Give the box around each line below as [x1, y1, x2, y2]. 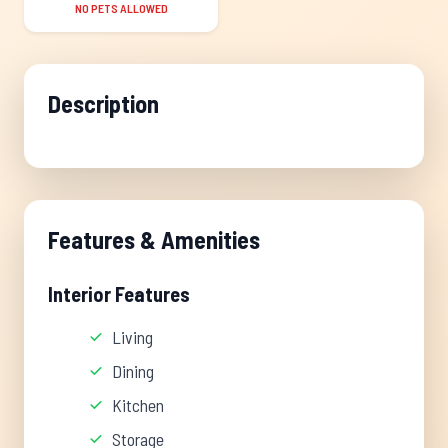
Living [112, 326, 153, 348]
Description [48, 89, 159, 118]
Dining [112, 360, 154, 382]
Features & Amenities [48, 225, 260, 254]
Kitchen [112, 394, 164, 416]
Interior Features [48, 282, 190, 306]
